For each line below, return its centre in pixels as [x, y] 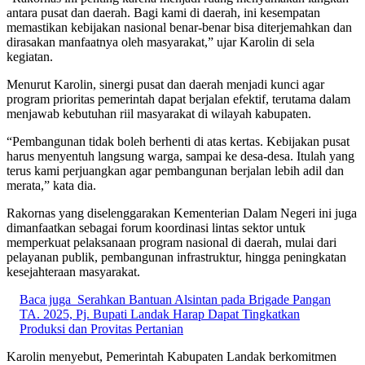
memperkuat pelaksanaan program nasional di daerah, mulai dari [172, 242]
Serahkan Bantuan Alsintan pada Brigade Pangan [204, 299]
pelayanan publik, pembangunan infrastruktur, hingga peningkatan [176, 257]
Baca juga [45, 299]
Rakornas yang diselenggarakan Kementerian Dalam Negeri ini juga [182, 213]
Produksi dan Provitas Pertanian [101, 328]
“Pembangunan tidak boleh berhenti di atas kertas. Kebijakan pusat [178, 141]
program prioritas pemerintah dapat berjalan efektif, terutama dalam [178, 99]
